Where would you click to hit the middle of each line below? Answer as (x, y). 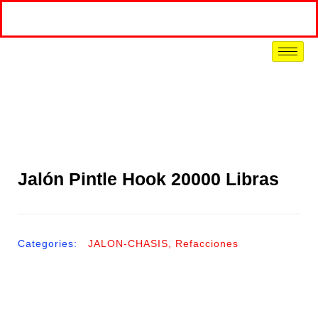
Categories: (48, 243)
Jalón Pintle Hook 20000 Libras (148, 179)
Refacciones (207, 243)
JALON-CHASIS (128, 243)
